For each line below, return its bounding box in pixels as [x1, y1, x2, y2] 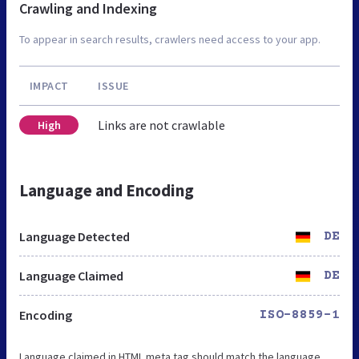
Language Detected [19, 228, 130, 244]
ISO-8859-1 [260, 307, 340, 322]
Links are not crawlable [98, 116, 225, 133]
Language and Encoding [19, 179, 194, 201]
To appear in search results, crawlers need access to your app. [19, 31, 321, 46]
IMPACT [29, 78, 69, 93]
